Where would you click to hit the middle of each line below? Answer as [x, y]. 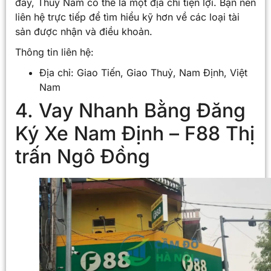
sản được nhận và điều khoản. [84, 31]
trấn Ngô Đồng [83, 156]
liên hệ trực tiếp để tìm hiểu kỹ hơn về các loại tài [127, 17]
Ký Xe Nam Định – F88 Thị [135, 133]
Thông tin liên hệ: [54, 52]
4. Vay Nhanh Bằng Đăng [130, 110]
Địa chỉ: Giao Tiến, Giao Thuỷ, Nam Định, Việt [143, 72]
